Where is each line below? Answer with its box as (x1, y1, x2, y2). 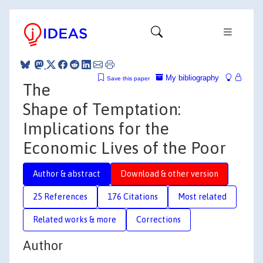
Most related (178, 191, 227, 201)
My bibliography (163, 73, 219, 82)
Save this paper (107, 75, 150, 82)
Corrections (136, 214, 181, 224)
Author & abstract (33, 168, 100, 178)
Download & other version (120, 168, 218, 178)
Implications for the (23, 119, 169, 138)
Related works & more (33, 214, 116, 224)
